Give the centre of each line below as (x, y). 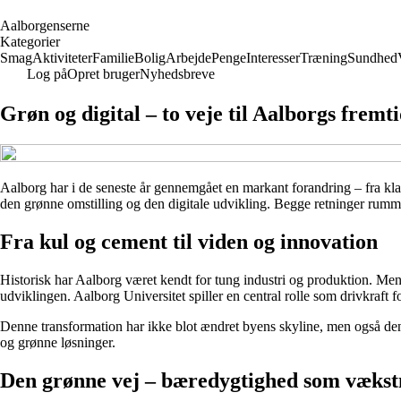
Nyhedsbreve (177, 74)
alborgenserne (50, 26)
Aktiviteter (62, 58)
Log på (47, 74)
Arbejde (188, 58)
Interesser (273, 58)
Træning (324, 58)
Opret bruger (103, 74)
